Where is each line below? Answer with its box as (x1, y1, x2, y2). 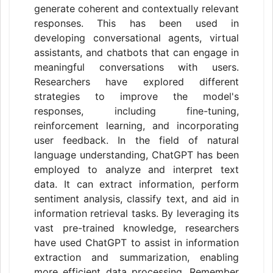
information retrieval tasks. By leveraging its (34, 207, 239, 219)
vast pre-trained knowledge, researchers (34, 222, 239, 234)
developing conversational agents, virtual (34, 32, 239, 44)
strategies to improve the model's (34, 90, 239, 102)
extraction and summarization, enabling (34, 251, 239, 263)
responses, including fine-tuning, (34, 105, 239, 117)
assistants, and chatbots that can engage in (34, 46, 239, 58)
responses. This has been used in (34, 17, 239, 29)
